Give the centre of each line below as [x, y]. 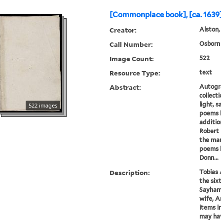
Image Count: [132, 59]
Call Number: [131, 44]
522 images [43, 106]
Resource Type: [135, 73]
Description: [130, 173]
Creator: [123, 30]
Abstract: [126, 87]
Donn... [209, 158]
